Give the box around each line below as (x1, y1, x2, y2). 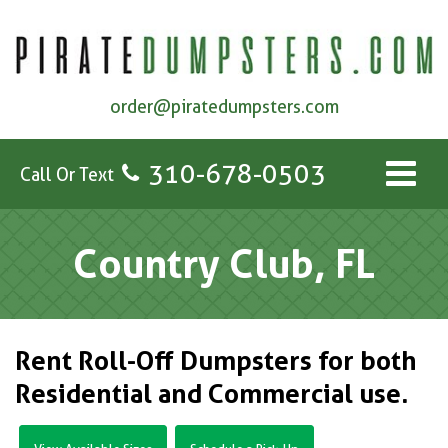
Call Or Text (20, 163, 114, 185)
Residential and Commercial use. (15, 378, 408, 410)
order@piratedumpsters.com (109, 96, 339, 118)
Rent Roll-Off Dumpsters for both (15, 345, 417, 377)
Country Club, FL (73, 239, 375, 289)
